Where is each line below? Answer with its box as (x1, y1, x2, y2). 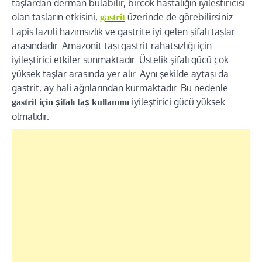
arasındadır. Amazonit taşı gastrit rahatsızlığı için (12, 40, 212, 51)
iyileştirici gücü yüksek (132, 96, 225, 108)
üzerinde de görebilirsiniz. (125, 11, 235, 23)
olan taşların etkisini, (12, 11, 100, 23)
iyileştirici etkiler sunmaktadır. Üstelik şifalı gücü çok (12, 54, 229, 65)
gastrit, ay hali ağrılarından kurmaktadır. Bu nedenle (12, 82, 228, 94)
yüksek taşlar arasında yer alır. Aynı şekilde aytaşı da (12, 68, 229, 80)
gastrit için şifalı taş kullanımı (12, 97, 132, 107)
